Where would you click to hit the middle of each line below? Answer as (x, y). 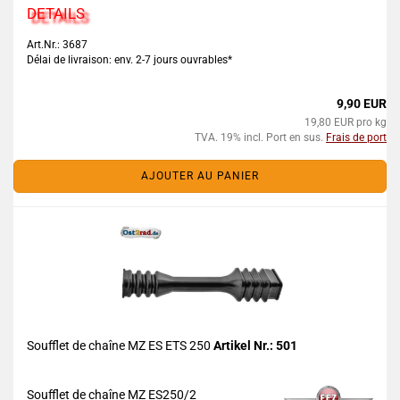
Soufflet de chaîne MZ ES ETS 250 (120, 346)
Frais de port (356, 137)
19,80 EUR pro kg (346, 122)
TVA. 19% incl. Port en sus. (260, 137)
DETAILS (56, 13)
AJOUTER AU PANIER (200, 176)
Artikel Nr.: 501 (255, 346)
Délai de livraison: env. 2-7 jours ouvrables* (129, 60)
